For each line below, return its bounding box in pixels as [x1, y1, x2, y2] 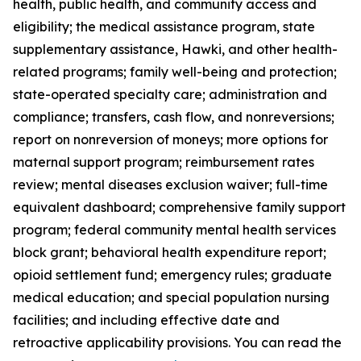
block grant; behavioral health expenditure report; [13, 244, 326, 260]
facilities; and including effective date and [13, 312, 280, 328]
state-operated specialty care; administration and [13, 86, 327, 102]
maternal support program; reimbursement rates [13, 154, 314, 170]
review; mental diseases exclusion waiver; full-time [13, 176, 328, 193]
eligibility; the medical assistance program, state [13, 19, 315, 35]
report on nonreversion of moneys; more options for [13, 131, 328, 147]
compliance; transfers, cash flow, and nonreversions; [13, 109, 334, 125]
